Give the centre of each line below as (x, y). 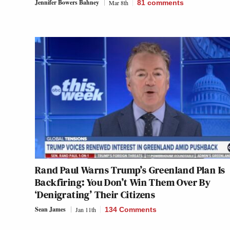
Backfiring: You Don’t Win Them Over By (123, 183)
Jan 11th (86, 210)
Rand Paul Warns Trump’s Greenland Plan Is (130, 170)
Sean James (50, 209)
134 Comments (131, 210)
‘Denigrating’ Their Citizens (95, 195)
